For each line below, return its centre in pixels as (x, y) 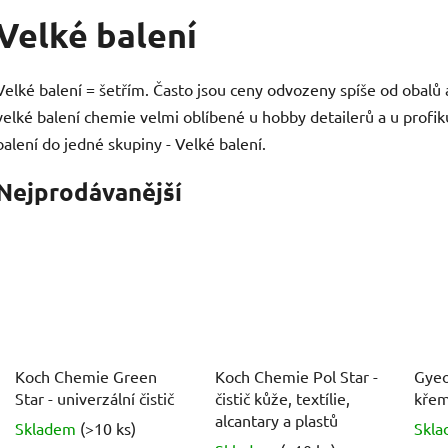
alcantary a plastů (276, 419)
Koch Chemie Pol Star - (296, 375)
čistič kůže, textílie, (282, 397)
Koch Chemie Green (86, 375)
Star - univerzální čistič (94, 397)
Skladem (47, 427)
